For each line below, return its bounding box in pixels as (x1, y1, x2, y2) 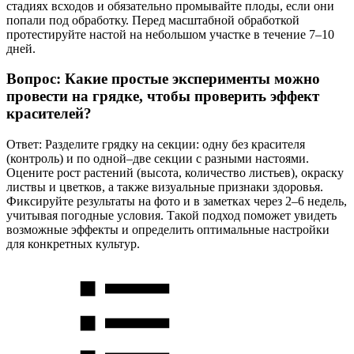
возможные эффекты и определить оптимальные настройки (6, 223, 330, 237)
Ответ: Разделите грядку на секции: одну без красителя (6, 137, 305, 152)
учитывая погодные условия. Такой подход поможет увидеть (6, 209, 337, 223)
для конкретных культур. (6, 237, 140, 251)
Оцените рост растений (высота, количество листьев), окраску (6, 166, 344, 180)
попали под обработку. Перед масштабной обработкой (6, 13, 299, 27)
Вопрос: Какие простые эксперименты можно (6, 70, 320, 88)
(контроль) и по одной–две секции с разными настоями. (6, 152, 309, 166)
